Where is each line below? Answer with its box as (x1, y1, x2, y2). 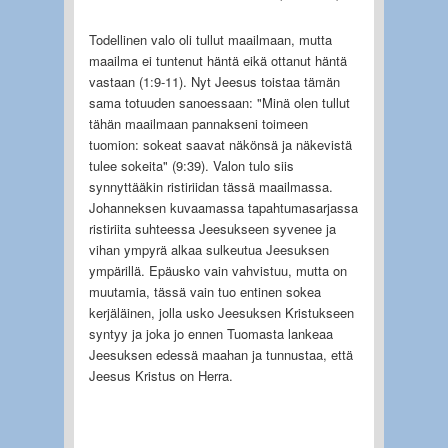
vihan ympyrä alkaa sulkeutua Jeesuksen (88, 239, 329, 259)
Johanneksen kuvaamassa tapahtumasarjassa (88, 197, 358, 217)
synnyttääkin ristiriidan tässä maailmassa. (88, 176, 333, 196)
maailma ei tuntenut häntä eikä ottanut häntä (88, 50, 347, 70)
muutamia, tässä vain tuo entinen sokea (88, 281, 321, 301)
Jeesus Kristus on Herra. (88, 365, 233, 385)
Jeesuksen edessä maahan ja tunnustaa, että (88, 344, 353, 364)
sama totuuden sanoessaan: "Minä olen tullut (88, 92, 350, 112)
